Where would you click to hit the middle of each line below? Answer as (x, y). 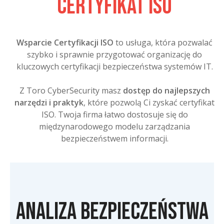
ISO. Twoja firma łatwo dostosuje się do (114, 114)
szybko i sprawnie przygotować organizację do (115, 54)
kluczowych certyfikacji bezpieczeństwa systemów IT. (114, 66)
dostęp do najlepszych (166, 90)
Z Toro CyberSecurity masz (71, 90)
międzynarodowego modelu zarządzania (115, 126)
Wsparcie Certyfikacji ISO (65, 42)
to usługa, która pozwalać (163, 42)
